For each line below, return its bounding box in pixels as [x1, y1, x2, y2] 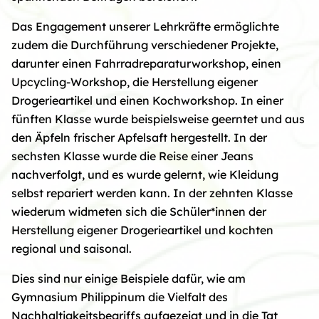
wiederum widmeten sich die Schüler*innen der [11, 204, 266, 219]
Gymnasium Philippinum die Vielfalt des [11, 289, 228, 304]
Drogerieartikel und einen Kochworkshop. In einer [11, 93, 283, 108]
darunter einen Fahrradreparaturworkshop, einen [11, 56, 281, 70]
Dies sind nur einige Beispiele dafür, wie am [11, 271, 246, 286]
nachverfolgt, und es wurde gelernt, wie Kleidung [11, 167, 278, 182]
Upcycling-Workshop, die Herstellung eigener [11, 74, 258, 89]
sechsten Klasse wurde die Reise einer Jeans [11, 148, 253, 163]
